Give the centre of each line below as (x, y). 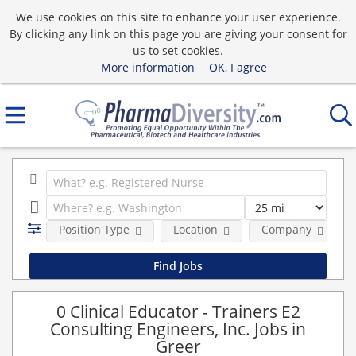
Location (195, 229)
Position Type (94, 229)
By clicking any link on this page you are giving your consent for (178, 33)
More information (147, 67)
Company (286, 229)
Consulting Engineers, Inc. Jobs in (178, 329)
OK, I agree (238, 67)
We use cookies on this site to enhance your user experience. (178, 17)
